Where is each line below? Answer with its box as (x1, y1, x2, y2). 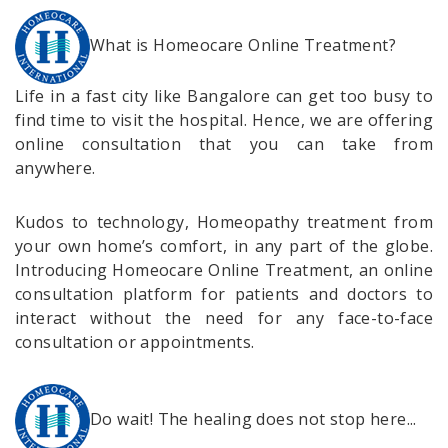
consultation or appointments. (15, 330, 255, 353)
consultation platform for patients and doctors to (15, 282, 433, 305)
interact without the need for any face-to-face (15, 306, 433, 329)
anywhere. (15, 156, 96, 179)
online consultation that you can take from (15, 132, 433, 155)
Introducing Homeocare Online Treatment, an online (15, 258, 433, 281)
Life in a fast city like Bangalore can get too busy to (15, 84, 433, 107)
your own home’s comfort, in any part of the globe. (15, 234, 433, 257)
